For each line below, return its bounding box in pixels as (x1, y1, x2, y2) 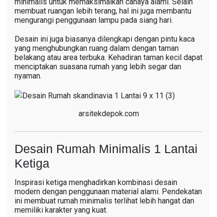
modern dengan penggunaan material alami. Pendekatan (15, 186, 202, 196)
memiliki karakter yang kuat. (15, 205, 108, 215)
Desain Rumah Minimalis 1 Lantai (15, 141, 198, 155)
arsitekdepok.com (78, 108, 139, 118)
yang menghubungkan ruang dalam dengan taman (15, 43, 179, 53)
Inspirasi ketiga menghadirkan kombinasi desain (15, 177, 177, 187)
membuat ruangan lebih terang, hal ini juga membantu (15, 6, 191, 15)
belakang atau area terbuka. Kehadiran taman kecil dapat (15, 52, 202, 62)
